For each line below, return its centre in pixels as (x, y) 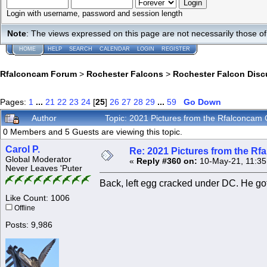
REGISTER (176, 49)
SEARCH (81, 49)
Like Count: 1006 (38, 198)
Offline (24, 208)
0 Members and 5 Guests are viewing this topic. (93, 132)
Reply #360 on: (167, 162)
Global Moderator (38, 160)
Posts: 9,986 (29, 225)
